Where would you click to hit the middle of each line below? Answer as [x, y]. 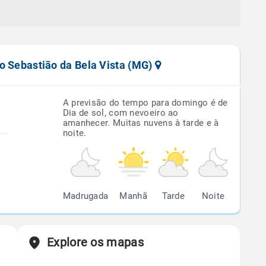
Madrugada [85, 196]
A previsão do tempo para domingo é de [145, 103]
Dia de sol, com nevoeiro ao [121, 113]
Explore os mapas [95, 242]
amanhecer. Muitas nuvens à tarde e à [141, 123]
